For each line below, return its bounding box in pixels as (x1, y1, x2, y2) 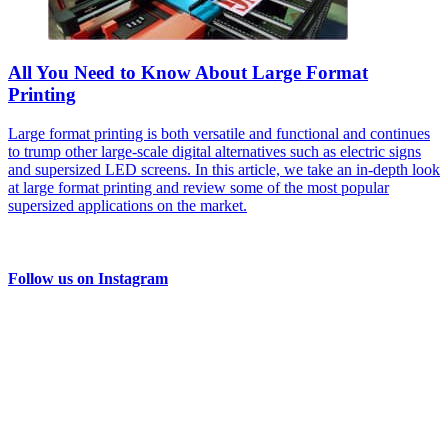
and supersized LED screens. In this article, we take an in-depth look (8, 161, 440, 179)
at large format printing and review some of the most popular (8, 179, 389, 197)
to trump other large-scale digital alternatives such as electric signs (8, 143, 421, 161)
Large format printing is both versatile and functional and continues (8, 125, 430, 143)
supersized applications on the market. (8, 197, 247, 215)
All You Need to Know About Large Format (8, 62, 368, 84)
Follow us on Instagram (8, 270, 168, 288)
